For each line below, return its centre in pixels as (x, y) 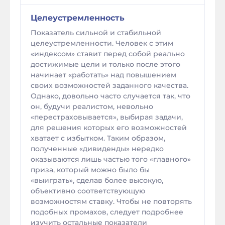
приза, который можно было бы (90, 170)
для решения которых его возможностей (109, 128)
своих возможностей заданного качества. (109, 85)
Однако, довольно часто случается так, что (110, 96)
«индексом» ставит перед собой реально (108, 54)
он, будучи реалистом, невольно (92, 106)
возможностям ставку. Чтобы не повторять (111, 201)
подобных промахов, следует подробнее (107, 212)
